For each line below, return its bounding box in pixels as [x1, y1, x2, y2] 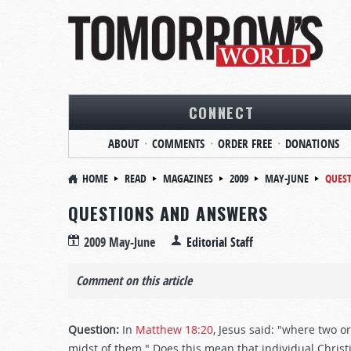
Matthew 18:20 [136, 322, 213, 337]
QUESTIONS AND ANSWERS [68, 201, 269, 226]
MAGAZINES [163, 171, 213, 186]
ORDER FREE [217, 136, 272, 152]
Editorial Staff [186, 233, 253, 251]
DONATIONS [284, 136, 339, 152]
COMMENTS [151, 136, 204, 152]
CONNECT [188, 101, 255, 123]
